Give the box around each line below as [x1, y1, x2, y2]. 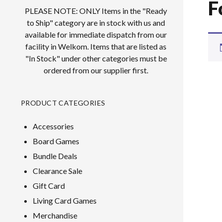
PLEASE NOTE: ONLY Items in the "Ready [25, 6, 167, 15]
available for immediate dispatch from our [25, 30, 167, 39]
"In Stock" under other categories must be [25, 54, 167, 63]
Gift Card [33, 181, 65, 190]
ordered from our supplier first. [44, 65, 149, 75]
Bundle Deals [33, 151, 77, 161]
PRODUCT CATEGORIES [21, 99, 106, 107]
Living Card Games [33, 196, 97, 205]
